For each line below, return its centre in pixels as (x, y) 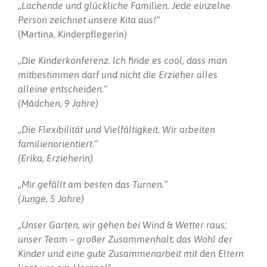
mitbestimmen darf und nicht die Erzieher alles (118, 74)
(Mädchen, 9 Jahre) (58, 103)
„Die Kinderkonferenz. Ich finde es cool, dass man (122, 60)
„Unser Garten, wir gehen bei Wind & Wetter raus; (122, 224)
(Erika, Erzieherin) (55, 158)
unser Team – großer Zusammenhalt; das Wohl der (125, 239)
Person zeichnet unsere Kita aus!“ (89, 19)
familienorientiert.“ (58, 143)
